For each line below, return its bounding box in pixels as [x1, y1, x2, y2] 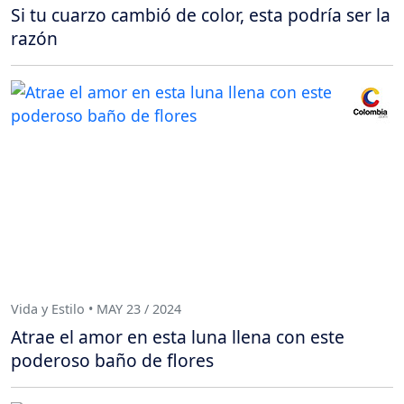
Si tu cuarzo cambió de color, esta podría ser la [11, 3, 390, 27]
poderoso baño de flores [11, 347, 214, 372]
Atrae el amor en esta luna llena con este [11, 324, 344, 349]
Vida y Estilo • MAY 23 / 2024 [11, 299, 181, 317]
